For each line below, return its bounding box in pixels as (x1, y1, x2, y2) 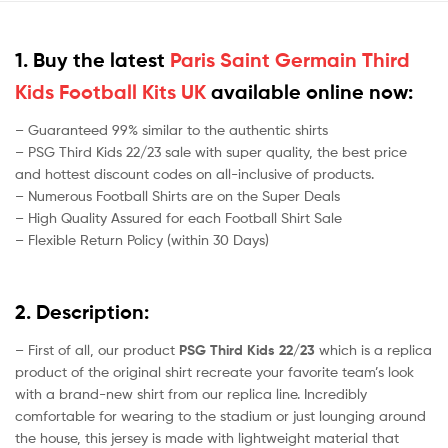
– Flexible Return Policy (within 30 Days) (15, 230, 269, 248)
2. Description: (15, 300, 149, 325)
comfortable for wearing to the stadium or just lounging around (15, 406, 426, 424)
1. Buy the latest (15, 47, 165, 72)
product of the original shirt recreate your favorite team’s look (15, 362, 414, 380)
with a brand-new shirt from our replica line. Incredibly (15, 384, 367, 402)
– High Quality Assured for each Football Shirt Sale (15, 208, 342, 226)
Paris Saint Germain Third (165, 47, 410, 72)
